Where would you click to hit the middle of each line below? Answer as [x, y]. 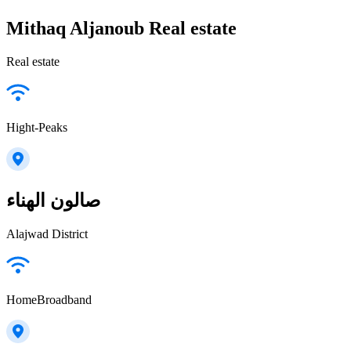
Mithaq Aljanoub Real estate [121, 28]
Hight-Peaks [37, 127]
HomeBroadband [49, 299]
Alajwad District [47, 233]
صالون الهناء [53, 200]
